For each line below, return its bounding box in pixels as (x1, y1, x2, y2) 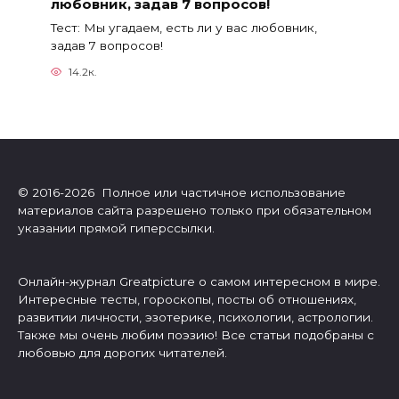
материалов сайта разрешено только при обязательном (18, 202, 371, 217)
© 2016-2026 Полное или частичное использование (18, 184, 346, 199)
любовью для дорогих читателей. (18, 345, 227, 360)
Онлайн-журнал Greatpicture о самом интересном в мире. (18, 273, 380, 289)
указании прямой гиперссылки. (18, 220, 215, 235)
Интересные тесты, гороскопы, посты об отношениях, (18, 291, 356, 306)
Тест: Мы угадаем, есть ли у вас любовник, (50, 20, 317, 36)
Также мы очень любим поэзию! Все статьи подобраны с (18, 327, 374, 342)
